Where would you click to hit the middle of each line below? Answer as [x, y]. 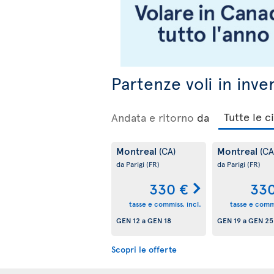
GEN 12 [128, 220]
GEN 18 [159, 220]
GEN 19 [229, 220]
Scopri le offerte [144, 249]
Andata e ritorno [153, 117]
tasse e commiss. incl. [165, 204]
